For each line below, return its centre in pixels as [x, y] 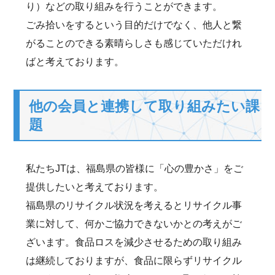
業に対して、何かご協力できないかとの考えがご [134, 224]
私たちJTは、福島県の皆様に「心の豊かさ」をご [135, 168]
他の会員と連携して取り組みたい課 [145, 106]
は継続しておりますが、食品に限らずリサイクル [134, 261]
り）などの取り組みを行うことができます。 [124, 6]
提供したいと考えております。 [95, 187]
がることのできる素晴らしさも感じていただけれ [134, 43]
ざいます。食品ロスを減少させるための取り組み [134, 242]
